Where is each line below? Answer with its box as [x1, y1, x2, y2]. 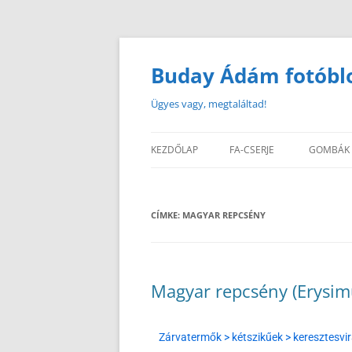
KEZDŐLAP [151, 143, 198, 156]
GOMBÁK [309, 143, 350, 156]
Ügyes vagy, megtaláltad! [151, 97, 266, 111]
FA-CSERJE [229, 143, 274, 156]
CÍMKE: [151, 209, 182, 221]
